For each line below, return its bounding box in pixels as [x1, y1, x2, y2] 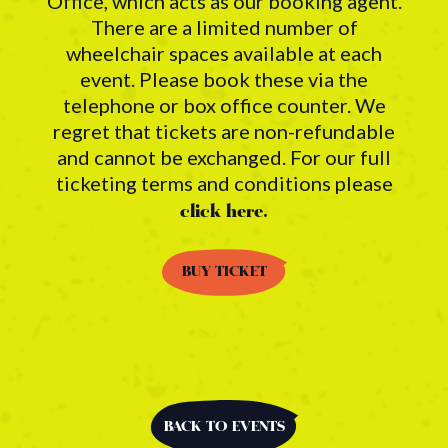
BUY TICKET [181, 264, 267, 280]
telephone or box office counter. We [62, 92, 386, 117]
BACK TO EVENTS [163, 419, 285, 435]
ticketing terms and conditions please [55, 170, 393, 195]
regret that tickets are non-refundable [53, 118, 395, 143]
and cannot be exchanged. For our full [57, 144, 391, 169]
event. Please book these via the [80, 66, 368, 91]
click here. [180, 201, 268, 222]
